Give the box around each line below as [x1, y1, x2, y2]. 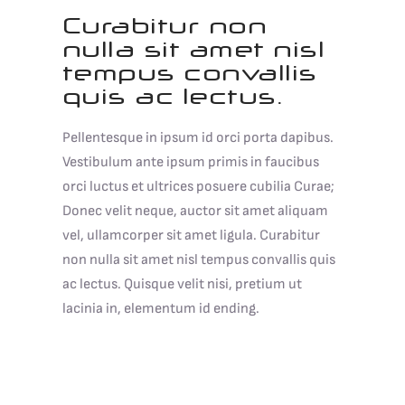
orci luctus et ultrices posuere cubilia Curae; [61, 178, 334, 196]
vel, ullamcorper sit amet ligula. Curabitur [61, 227, 320, 245]
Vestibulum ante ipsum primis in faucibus [61, 154, 319, 172]
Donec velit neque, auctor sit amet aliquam [61, 202, 328, 221]
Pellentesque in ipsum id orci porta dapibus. [61, 129, 334, 147]
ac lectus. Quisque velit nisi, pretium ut [61, 276, 302, 294]
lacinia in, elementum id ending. [61, 300, 259, 318]
